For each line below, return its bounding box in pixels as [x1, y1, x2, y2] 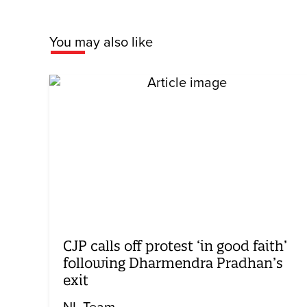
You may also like [49, 34, 153, 51]
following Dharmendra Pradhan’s [63, 254, 283, 272]
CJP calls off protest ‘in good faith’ [63, 237, 287, 255]
